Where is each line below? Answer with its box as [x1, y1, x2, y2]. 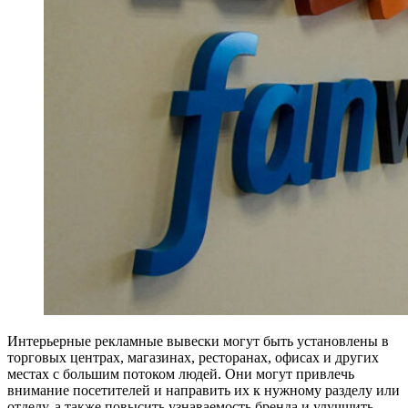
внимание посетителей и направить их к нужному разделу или [7, 382, 400, 398]
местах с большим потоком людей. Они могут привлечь [7, 365, 354, 382]
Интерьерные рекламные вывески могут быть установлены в [7, 332, 389, 349]
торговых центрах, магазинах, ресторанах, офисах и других [7, 349, 379, 365]
